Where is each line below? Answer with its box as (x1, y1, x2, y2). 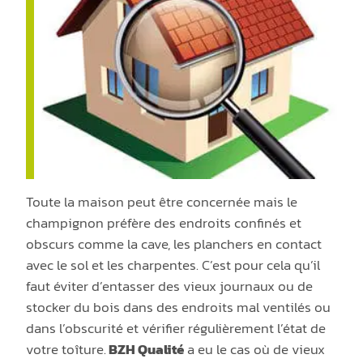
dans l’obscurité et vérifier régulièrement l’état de (26, 318, 327, 340)
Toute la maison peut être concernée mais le (26, 191, 298, 213)
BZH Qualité (106, 339, 185, 361)
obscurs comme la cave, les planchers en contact (26, 233, 322, 255)
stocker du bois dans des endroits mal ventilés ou (26, 297, 331, 318)
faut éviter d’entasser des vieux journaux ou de (26, 275, 314, 297)
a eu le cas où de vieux (184, 339, 326, 361)
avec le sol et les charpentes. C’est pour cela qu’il (26, 254, 321, 276)
